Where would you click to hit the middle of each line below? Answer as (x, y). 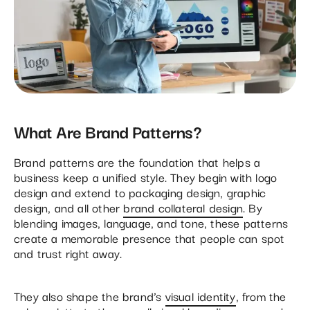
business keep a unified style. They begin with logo (146, 176)
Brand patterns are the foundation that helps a (137, 161)
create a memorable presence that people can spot (149, 237)
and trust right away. (68, 253)
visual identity (200, 295)
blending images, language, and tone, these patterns (151, 222)
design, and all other (69, 207)
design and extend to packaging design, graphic (140, 192)
